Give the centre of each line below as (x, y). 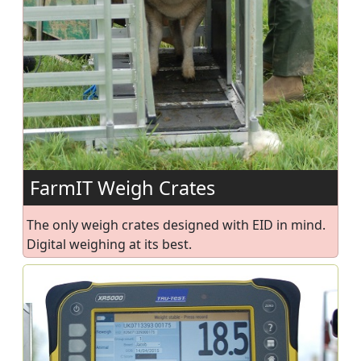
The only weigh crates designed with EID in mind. (176, 224)
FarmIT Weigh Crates (122, 187)
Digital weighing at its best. (109, 244)
